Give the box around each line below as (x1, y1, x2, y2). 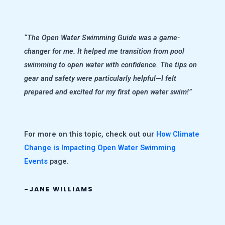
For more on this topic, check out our (24, 129, 156, 139)
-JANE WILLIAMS (24, 185, 93, 194)
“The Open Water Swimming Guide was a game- (24, 33, 180, 43)
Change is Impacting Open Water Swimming (24, 143, 176, 152)
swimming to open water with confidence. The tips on (24, 60, 197, 70)
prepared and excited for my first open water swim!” (24, 87, 192, 97)
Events (24, 156, 48, 166)
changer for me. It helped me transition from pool (24, 47, 184, 56)
